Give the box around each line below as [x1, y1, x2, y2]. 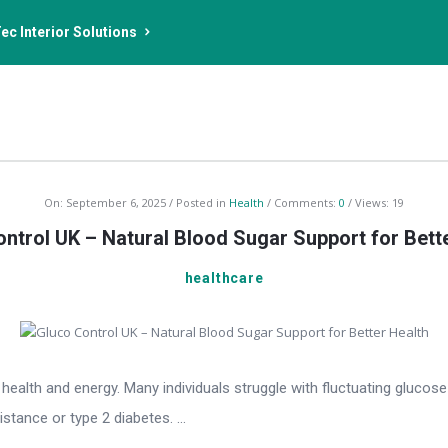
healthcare [184, 270, 264, 286]
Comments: [274, 195, 339, 210]
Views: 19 [355, 195, 404, 210]
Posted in [176, 195, 229, 210]
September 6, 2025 [66, 195, 166, 210]
